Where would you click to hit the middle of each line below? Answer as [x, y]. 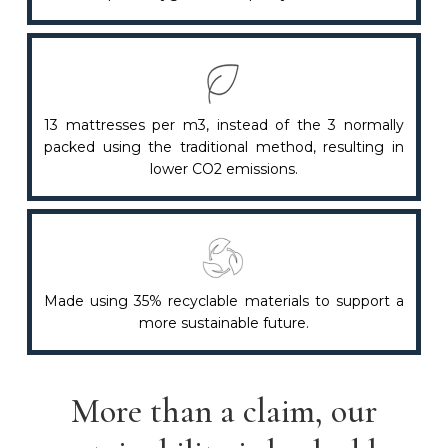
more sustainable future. [224, 322]
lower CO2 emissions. [224, 168]
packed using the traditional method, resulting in [224, 146]
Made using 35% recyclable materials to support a [224, 300]
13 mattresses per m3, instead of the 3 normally [224, 124]
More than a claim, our [224, 411]
